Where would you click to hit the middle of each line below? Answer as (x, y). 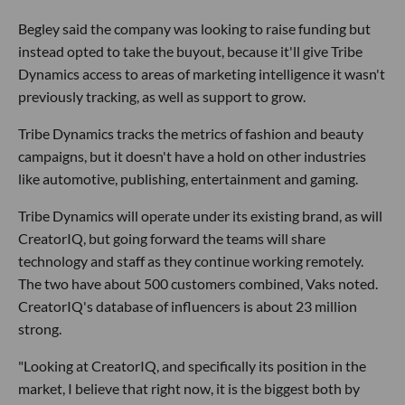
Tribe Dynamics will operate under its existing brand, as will (200, 216)
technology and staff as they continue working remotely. (191, 261)
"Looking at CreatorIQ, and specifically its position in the (192, 366)
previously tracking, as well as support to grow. (162, 97)
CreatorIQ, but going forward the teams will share (172, 239)
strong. (40, 329)
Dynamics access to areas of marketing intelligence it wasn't (202, 74)
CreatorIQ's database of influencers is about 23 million (188, 306)
